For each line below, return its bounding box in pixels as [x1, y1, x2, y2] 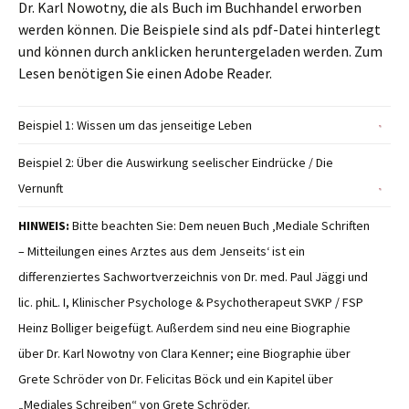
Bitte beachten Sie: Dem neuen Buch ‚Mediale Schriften [69, 217, 370, 234]
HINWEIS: [18, 217, 69, 234]
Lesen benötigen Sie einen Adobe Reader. [18, 64, 272, 82]
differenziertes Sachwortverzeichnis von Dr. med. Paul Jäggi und [18, 268, 368, 285]
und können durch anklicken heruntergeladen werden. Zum [18, 42, 383, 60]
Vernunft [18, 180, 63, 196]
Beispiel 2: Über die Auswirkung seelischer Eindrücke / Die [18, 154, 333, 171]
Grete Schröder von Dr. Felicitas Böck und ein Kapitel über [18, 371, 333, 387]
